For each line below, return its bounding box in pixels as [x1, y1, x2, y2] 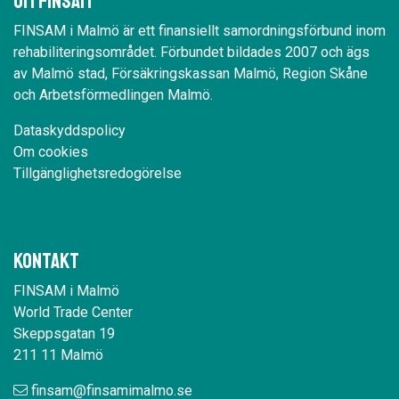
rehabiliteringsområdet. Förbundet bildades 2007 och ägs [13, 44, 370, 61]
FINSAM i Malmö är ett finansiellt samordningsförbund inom [13, 22, 386, 39]
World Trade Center [13, 304, 133, 321]
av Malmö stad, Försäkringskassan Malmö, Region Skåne [13, 65, 368, 82]
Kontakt [13, 248, 79, 274]
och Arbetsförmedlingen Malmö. [13, 86, 213, 103]
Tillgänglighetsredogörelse [13, 165, 182, 182]
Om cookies [13, 143, 88, 160]
